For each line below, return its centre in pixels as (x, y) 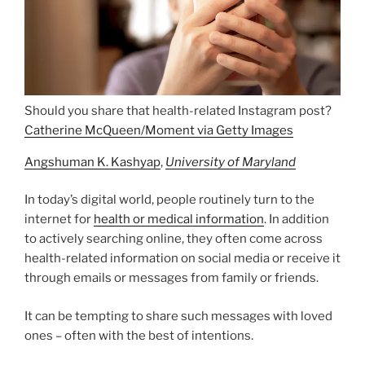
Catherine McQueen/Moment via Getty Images (159, 130)
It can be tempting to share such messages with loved (178, 316)
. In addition (297, 220)
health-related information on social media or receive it (182, 259)
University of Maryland (231, 162)
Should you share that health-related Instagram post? (178, 110)
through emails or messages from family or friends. (172, 278)
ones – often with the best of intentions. (139, 335)
